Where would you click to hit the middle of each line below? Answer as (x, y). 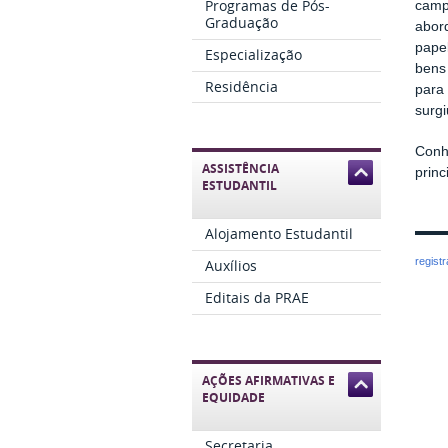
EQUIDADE (233, 397)
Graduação (242, 23)
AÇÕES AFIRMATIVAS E (268, 380)
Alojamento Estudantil (279, 234)
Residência (242, 86)
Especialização (254, 54)
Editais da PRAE (257, 297)
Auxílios (231, 266)
